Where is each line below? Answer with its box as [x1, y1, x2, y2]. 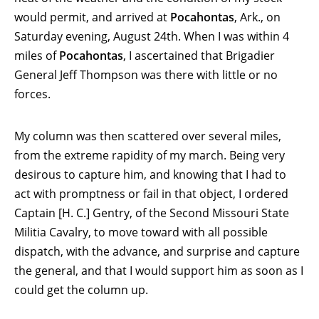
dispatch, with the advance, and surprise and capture [14, 243, 300, 259]
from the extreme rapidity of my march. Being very [14, 147, 285, 163]
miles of [14, 47, 59, 63]
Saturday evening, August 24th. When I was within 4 [14, 28, 289, 44]
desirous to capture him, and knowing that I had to [14, 166, 286, 182]
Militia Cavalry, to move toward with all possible [14, 224, 268, 240]
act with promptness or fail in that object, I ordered [14, 185, 288, 202]
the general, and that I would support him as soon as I [14, 262, 303, 278]
